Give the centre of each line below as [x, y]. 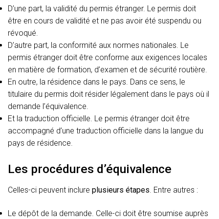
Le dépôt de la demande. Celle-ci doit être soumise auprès [108, 213]
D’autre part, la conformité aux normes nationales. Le [98, 45]
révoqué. [23, 33]
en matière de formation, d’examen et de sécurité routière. [108, 69]
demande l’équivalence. [48, 106]
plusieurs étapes [121, 190]
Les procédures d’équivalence [90, 169]
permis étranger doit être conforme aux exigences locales [108, 57]
